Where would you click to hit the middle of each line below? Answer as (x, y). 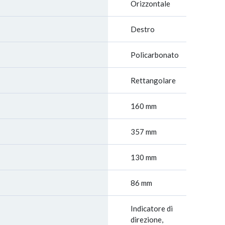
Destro (143, 29)
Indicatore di (152, 208)
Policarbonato (155, 55)
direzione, (147, 219)
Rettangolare (153, 80)
